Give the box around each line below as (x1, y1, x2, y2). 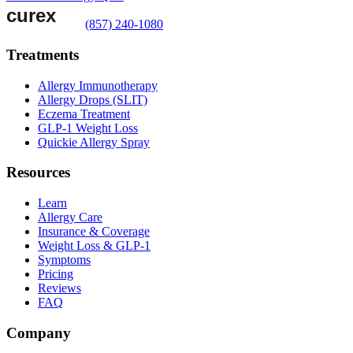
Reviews (38, 281, 81, 295)
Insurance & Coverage (38, 225, 150, 239)
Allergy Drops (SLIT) (38, 92, 147, 106)
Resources (6, 164, 70, 181)
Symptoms (38, 253, 91, 267)
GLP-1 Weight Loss (38, 121, 138, 135)
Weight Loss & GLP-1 (38, 239, 150, 253)
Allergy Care (38, 210, 102, 225)
